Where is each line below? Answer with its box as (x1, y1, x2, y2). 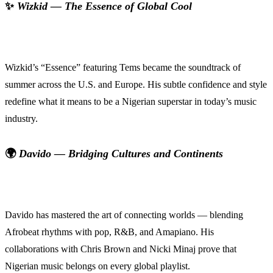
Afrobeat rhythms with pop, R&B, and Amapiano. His (5, 226, 214, 237)
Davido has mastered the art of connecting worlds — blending (5, 209, 243, 220)
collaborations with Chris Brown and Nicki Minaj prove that (5, 243, 236, 254)
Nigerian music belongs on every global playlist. (5, 260, 190, 271)
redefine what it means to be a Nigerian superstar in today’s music (5, 96, 257, 107)
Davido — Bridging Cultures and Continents (19, 147, 223, 160)
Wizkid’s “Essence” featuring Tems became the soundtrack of (5, 62, 241, 73)
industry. (5, 113, 38, 124)
